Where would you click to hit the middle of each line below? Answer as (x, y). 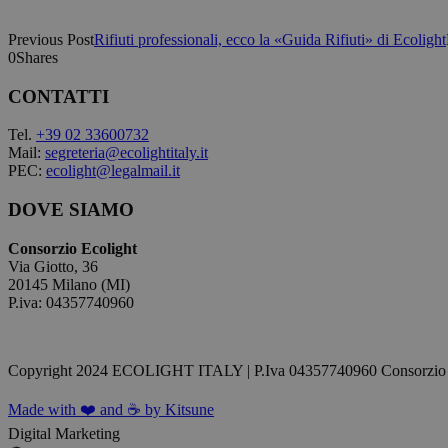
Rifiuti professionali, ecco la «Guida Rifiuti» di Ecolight (270, 39)
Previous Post (51, 39)
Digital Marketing (64, 433)
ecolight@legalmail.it (113, 171)
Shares (37, 57)
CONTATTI (58, 96)
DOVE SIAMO (71, 209)
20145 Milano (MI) (69, 284)
